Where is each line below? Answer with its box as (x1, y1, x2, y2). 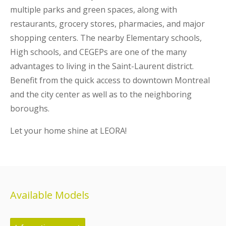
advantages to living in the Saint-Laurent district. (10, 61, 194, 72)
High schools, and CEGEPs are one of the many (10, 46, 187, 58)
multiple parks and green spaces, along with (10, 4, 177, 16)
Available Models (10, 188, 89, 202)
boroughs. (10, 103, 49, 115)
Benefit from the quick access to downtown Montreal (10, 75, 210, 86)
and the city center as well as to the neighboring (10, 89, 192, 100)
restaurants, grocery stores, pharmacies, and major (10, 18, 205, 30)
